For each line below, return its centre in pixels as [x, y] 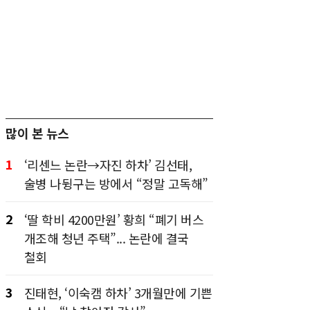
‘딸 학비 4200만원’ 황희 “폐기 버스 [113, 219]
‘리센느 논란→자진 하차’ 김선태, [108, 165]
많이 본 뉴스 [37, 133]
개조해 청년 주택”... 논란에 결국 [106, 238]
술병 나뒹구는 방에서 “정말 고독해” [116, 183]
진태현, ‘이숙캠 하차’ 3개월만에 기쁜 [118, 293]
